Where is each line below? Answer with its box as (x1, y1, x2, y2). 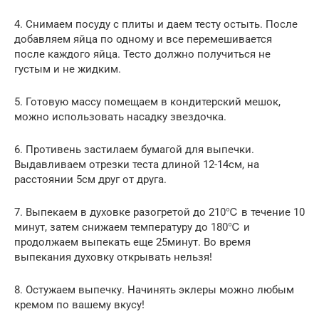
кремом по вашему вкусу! (14, 298, 145, 312)
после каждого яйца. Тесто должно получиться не (14, 48, 271, 61)
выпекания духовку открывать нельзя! (14, 251, 212, 264)
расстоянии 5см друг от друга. (14, 173, 167, 187)
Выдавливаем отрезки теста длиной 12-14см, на (14, 158, 259, 172)
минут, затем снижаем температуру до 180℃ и (14, 221, 250, 234)
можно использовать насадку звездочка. (14, 110, 226, 124)
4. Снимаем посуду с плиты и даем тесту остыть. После (14, 18, 298, 31)
